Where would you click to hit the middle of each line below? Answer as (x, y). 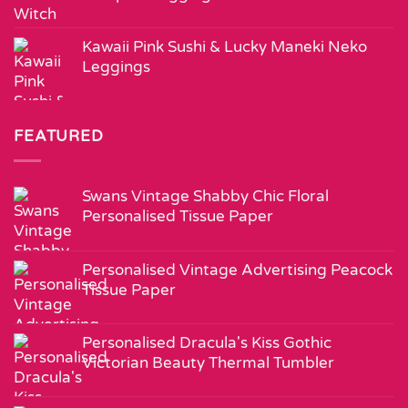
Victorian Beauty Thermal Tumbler (208, 363)
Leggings (116, 67)
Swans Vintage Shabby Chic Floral (205, 197)
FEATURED (59, 137)
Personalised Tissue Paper (178, 217)
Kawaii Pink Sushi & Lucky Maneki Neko (224, 47)
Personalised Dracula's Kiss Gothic (207, 343)
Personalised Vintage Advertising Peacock (237, 270)
